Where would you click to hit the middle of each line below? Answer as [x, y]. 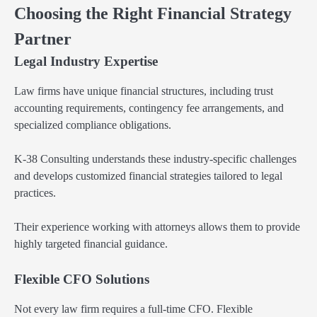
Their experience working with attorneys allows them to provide [157, 227]
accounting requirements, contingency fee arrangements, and [149, 108]
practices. [35, 193]
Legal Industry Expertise [86, 61]
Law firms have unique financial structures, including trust [144, 91]
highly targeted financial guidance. [91, 244]
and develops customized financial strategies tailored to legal [148, 176]
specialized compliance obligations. [93, 125]
